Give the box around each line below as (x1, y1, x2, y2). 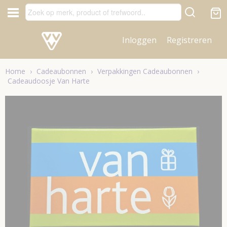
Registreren (167, 34, 212, 46)
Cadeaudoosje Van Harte (8, 76, 90, 86)
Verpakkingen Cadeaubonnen (97, 66, 193, 76)
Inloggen (122, 34, 157, 46)
